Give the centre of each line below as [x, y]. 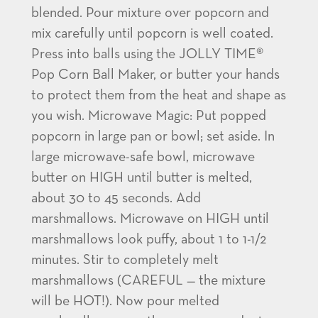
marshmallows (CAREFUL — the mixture [148, 281]
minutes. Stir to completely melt [125, 260]
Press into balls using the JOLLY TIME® [147, 54]
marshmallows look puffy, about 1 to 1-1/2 [149, 240]
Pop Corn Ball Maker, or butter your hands [155, 75]
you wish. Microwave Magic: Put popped [149, 116]
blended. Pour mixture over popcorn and [150, 13]
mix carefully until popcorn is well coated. [152, 34]
